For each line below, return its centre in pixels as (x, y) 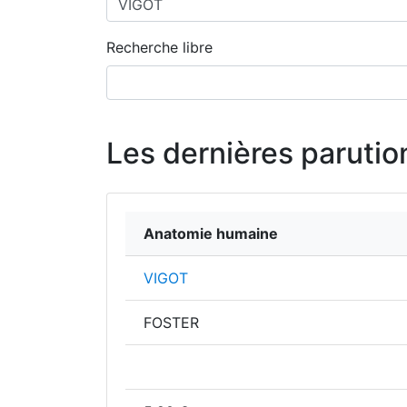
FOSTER (171, 323)
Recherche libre (159, 47)
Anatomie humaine (211, 233)
